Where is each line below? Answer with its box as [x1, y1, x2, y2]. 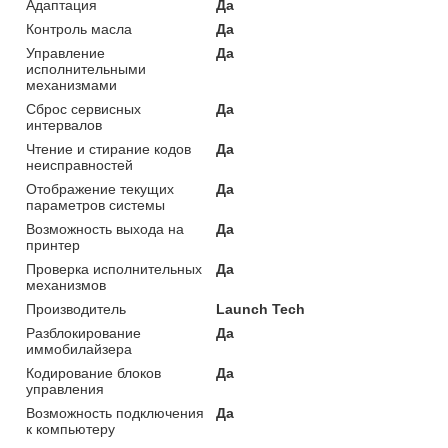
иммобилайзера [26, 341, 132, 358]
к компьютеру [26, 421, 115, 438]
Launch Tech [216, 301, 306, 318]
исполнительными [26, 61, 146, 78]
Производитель [26, 301, 126, 318]
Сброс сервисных [26, 101, 141, 118]
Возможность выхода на [26, 221, 184, 238]
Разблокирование [26, 325, 141, 342]
